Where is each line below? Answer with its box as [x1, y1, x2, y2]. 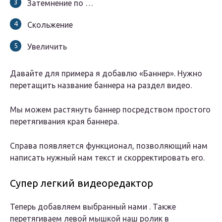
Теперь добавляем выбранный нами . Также [10, 202, 176, 212]
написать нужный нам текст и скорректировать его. [10, 153, 205, 163]
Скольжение [27, 20, 73, 30]
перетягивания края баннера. [10, 117, 119, 126]
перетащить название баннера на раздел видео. [10, 81, 192, 90]
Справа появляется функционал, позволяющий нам [10, 141, 208, 151]
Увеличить [27, 42, 67, 52]
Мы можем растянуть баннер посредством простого [10, 105, 211, 114]
